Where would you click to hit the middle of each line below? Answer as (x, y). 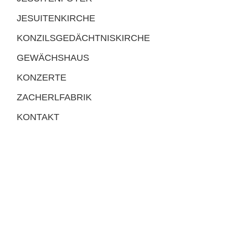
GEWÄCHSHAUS (53, 58)
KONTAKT (38, 117)
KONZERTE (42, 77)
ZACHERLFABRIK (54, 97)
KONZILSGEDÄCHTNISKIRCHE (83, 38)
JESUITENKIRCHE (56, 18)
